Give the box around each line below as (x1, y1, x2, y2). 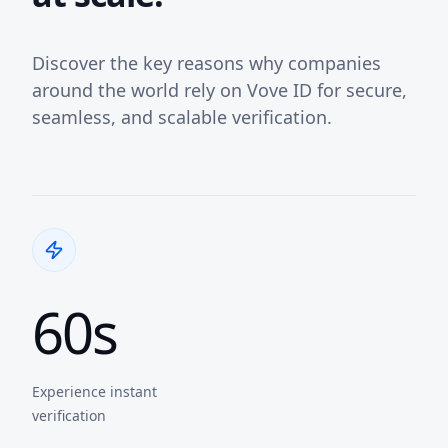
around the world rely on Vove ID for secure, (32, 78, 407, 103)
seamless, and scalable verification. (32, 105, 332, 130)
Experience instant (32, 382, 157, 402)
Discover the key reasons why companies (32, 51, 381, 76)
